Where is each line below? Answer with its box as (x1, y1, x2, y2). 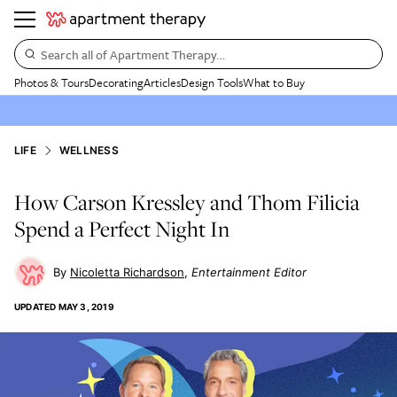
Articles (144, 74, 181, 91)
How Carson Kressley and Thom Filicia (14, 187, 360, 217)
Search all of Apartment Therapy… (41, 44, 225, 64)
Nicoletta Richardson (70, 265, 184, 279)
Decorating (89, 74, 144, 91)
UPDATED (14, 301, 57, 312)
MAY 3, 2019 (58, 301, 114, 312)
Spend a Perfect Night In (14, 214, 230, 244)
